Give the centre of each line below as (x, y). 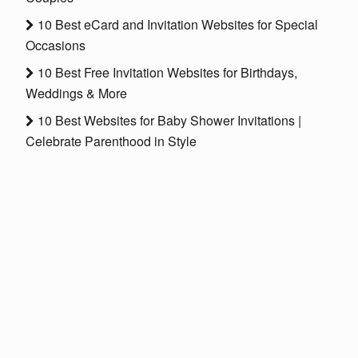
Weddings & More (76, 93)
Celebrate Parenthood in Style (111, 141)
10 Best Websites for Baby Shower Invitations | (168, 121)
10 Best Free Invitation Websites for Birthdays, (166, 73)
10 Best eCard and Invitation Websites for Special (176, 25)
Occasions (56, 46)
